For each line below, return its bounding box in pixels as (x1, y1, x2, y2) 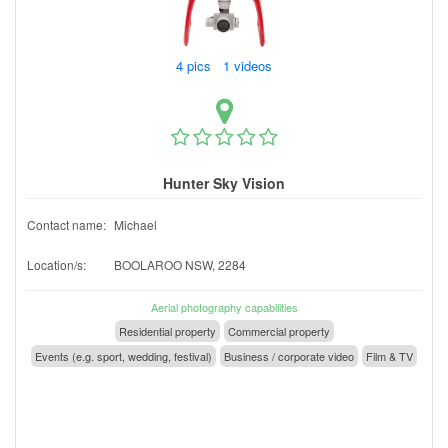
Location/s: (27, 255, 86, 273)
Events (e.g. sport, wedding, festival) (35, 347, 212, 364)
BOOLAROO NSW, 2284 (114, 255, 246, 273)
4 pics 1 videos (172, 55, 280, 75)
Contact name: (27, 215, 106, 233)
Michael (114, 215, 157, 233)
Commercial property (227, 322, 330, 339)
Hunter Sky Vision (163, 172, 285, 193)
